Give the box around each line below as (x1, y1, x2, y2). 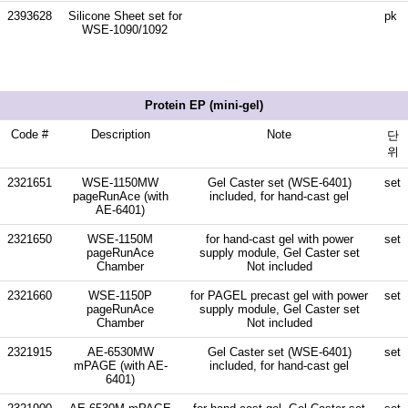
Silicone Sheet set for (67, 8, 182, 23)
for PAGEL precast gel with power (190, 288, 368, 302)
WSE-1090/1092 (82, 22, 168, 36)
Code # (11, 127, 48, 141)
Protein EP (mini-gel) (145, 97, 263, 112)
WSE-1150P (88, 288, 152, 302)
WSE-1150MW (82, 175, 158, 189)
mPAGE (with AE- (73, 358, 168, 372)
